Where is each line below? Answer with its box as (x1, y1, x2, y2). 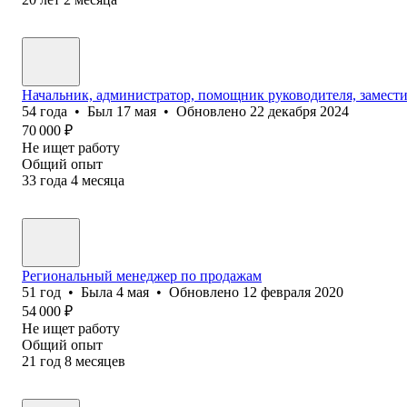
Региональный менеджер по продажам (22, 267, 262, 283)
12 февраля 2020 (243, 283, 343, 300)
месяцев (75, 352, 125, 369)
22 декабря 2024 (250, 103, 349, 119)
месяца (82, 172, 124, 188)
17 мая (116, 103, 156, 119)
